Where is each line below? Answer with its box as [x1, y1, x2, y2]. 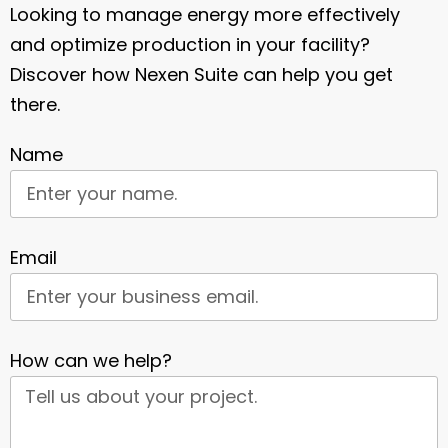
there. [10, 91, 60, 117]
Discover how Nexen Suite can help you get [10, 61, 393, 87]
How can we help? [10, 347, 172, 373]
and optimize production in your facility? [10, 31, 370, 57]
